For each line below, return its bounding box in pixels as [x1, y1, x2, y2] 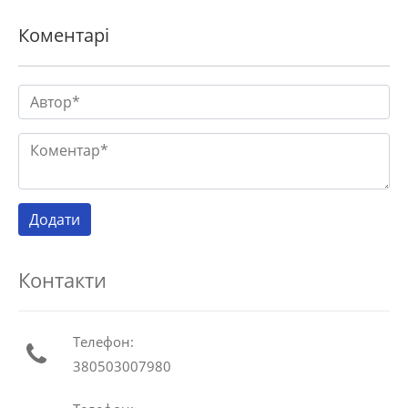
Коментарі [18, 23, 109, 48]
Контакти [18, 266, 107, 294]
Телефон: [73, 332, 134, 352]
